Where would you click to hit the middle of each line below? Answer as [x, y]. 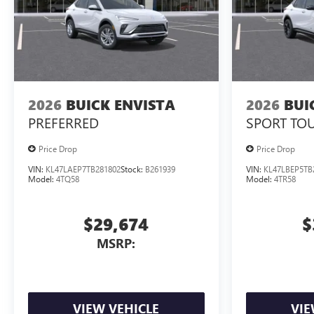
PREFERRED [63, 122]
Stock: [133, 169]
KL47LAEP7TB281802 [83, 169]
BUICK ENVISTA [121, 104]
